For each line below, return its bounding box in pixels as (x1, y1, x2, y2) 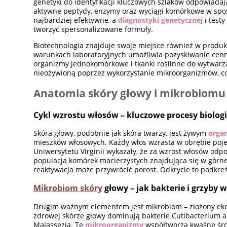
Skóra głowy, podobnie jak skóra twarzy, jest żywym (33, 128, 209, 138)
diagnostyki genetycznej (118, 15, 203, 25)
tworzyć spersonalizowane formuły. (33, 24, 154, 34)
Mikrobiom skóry (33, 182, 103, 194)
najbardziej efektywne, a (33, 15, 119, 25)
